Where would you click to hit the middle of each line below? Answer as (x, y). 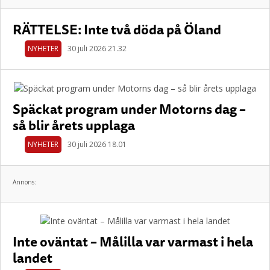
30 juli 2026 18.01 (97, 144)
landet (33, 258)
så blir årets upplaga (74, 125)
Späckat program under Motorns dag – (129, 109)
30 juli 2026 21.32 (97, 49)
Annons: (24, 182)
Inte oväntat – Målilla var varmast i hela (133, 241)
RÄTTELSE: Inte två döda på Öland (117, 29)
